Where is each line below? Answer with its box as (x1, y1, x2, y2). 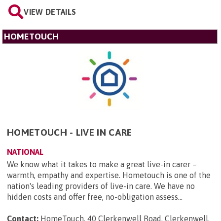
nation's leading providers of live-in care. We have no (7, 181, 195, 190)
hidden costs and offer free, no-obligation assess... (7, 192, 183, 201)
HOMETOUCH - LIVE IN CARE (7, 126, 132, 138)
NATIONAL (7, 147, 43, 156)
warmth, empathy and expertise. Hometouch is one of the (7, 170, 211, 180)
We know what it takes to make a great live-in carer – (7, 159, 197, 169)
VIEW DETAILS (24, 7, 76, 16)
